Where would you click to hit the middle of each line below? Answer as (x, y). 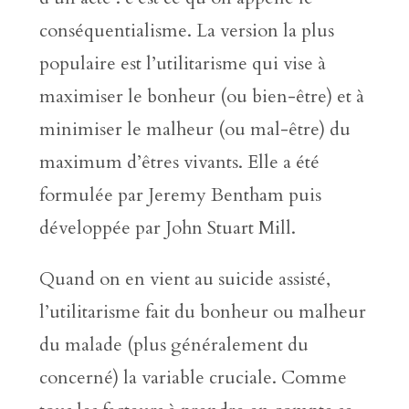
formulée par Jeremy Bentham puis (180, 194)
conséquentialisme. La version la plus (186, 30)
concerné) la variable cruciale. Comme (193, 377)
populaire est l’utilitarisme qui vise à (182, 63)
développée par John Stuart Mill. (167, 227)
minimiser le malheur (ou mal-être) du (194, 129)
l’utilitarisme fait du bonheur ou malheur (202, 311)
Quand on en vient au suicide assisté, (184, 278)
